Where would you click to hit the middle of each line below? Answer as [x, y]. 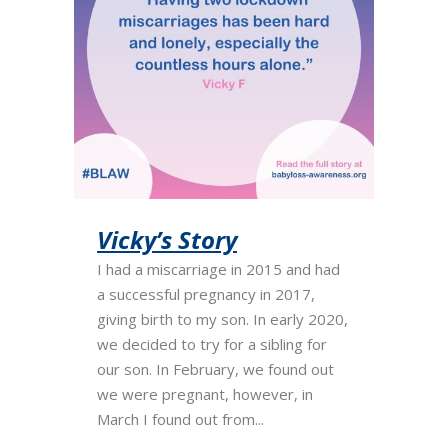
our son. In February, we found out [215, 369]
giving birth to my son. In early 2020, [222, 319]
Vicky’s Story [167, 239]
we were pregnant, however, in [205, 394]
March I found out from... [180, 419]
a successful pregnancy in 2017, [206, 294]
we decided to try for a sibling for [212, 344]
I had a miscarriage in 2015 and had [218, 269]
